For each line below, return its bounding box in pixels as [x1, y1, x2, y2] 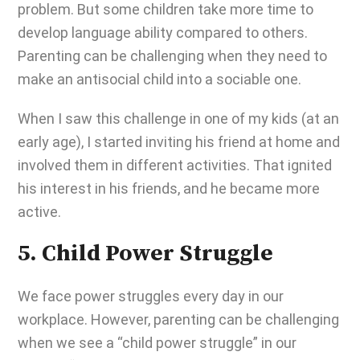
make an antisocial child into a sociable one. [18, 71, 305, 88]
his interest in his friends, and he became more [18, 180, 320, 197]
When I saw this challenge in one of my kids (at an [18, 110, 339, 127]
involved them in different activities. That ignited [18, 157, 332, 174]
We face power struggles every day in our [18, 288, 284, 305]
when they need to [204, 47, 327, 64]
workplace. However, [18, 311, 153, 328]
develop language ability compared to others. [18, 24, 308, 41]
